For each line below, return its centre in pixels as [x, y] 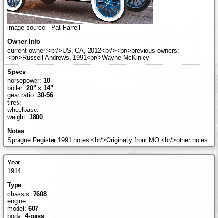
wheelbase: [23, 109]
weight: [18, 117]
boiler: [17, 88]
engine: [17, 201]
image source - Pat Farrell [44, 27]
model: [18, 208]
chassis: [20, 194]
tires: [14, 102]
